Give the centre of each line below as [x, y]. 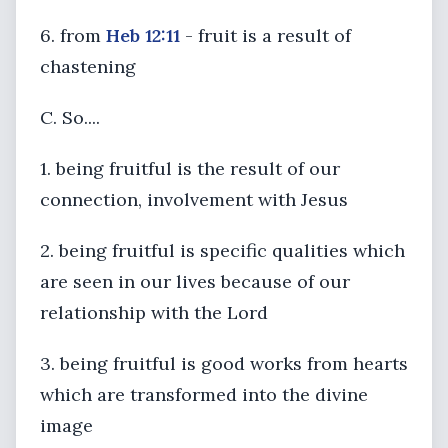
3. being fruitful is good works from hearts [224, 363]
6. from [73, 35]
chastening [88, 66]
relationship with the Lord [154, 312]
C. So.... [70, 117]
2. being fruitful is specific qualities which [222, 250]
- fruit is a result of [265, 35]
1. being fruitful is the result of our [190, 168]
